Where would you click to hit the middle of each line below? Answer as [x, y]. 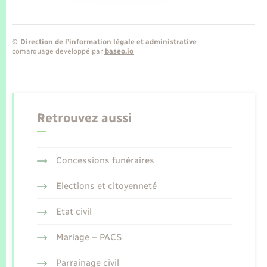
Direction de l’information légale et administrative [108, 41]
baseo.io [119, 51]
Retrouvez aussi [84, 118]
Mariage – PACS [89, 237]
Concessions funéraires [105, 161]
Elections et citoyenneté [106, 186]
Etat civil [74, 212]
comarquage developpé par [58, 51]
